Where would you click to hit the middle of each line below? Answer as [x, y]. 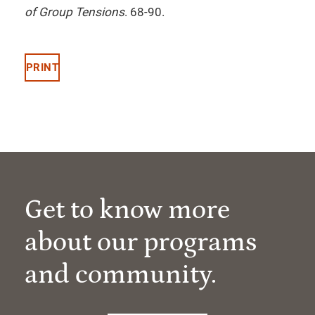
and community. [121, 275]
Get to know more [127, 210]
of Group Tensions [75, 12]
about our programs [141, 242]
